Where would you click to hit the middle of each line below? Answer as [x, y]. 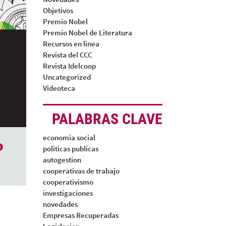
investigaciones [68, 193]
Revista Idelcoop [69, 66]
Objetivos [58, 10]
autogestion [62, 160]
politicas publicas [70, 149]
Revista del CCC [67, 55]
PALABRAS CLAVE [107, 119]
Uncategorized [67, 77]
